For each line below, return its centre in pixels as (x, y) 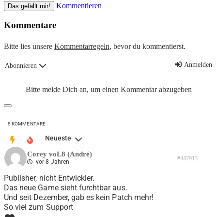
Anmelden (197, 65)
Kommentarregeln (82, 46)
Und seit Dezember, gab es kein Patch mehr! (79, 198)
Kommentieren (79, 5)
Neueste (58, 138)
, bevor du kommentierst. (147, 46)
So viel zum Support (39, 207)
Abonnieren (21, 66)
